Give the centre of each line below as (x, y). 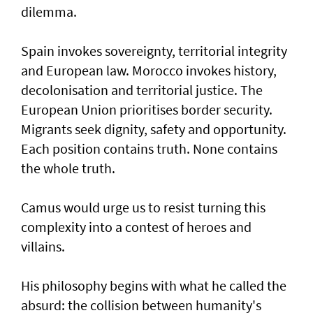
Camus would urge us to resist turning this (143, 207)
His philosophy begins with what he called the (154, 285)
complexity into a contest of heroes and (136, 226)
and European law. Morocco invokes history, (149, 70)
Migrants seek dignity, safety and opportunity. (154, 129)
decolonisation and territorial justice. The (142, 89)
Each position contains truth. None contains (149, 148)
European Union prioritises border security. (147, 109)
